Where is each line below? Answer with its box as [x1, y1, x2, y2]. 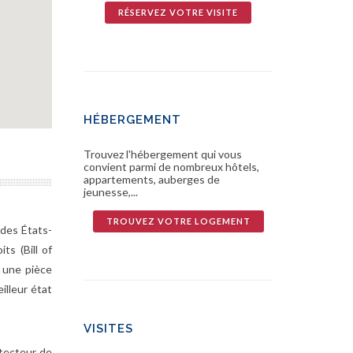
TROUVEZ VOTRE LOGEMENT [106, 216, 251, 227]
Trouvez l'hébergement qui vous [84, 147, 242, 162]
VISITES [84, 321, 133, 336]
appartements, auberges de [84, 173, 220, 187]
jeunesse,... [84, 185, 138, 199]
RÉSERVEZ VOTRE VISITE [118, 7, 238, 18]
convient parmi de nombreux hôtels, [84, 160, 259, 174]
